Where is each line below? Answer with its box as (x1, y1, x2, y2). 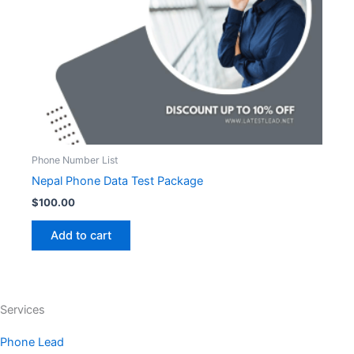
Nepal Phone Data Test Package (32, 174, 203, 189)
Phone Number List (32, 153, 119, 166)
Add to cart (51, 228, 111, 243)
